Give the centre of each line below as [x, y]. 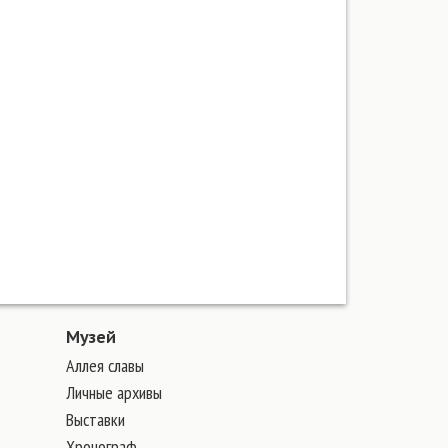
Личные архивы [114, 392]
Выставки [95, 419]
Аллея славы [105, 365]
